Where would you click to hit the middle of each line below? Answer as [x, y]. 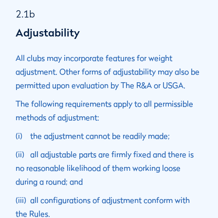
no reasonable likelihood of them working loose [98, 168]
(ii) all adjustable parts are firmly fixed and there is [105, 154]
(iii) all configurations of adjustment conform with [103, 200]
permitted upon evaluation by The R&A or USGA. [100, 85]
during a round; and [49, 182]
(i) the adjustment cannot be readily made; [93, 136]
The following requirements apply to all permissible [104, 104]
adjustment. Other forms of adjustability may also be [108, 72]
